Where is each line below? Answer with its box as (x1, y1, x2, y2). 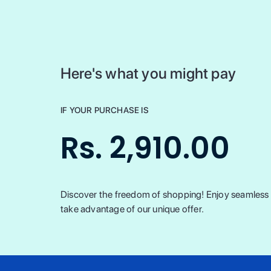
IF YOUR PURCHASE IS (60, 105, 149, 115)
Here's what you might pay (60, 64, 236, 82)
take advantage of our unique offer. (60, 203, 204, 215)
